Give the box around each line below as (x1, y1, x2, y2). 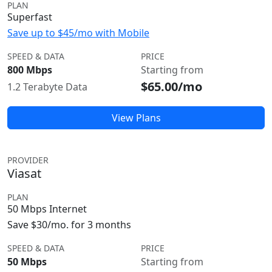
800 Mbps (7, 63, 52, 76)
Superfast (7, 10, 52, 24)
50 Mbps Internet (7, 202, 87, 216)
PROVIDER (7, 154, 49, 166)
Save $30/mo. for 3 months (7, 218, 131, 231)
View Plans (111, 111, 161, 124)
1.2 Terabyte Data (7, 80, 87, 93)
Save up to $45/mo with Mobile (7, 26, 149, 39)
